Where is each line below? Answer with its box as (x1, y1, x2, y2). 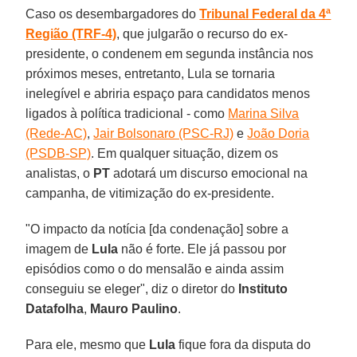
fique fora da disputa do (175, 337, 312, 351)
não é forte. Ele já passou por (118, 241, 287, 256)
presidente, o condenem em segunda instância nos (25, 46, 314, 61)
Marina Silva (228, 106, 300, 120)
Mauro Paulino (90, 301, 178, 316)
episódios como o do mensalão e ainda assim (25, 261, 284, 276)
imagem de (25, 241, 92, 256)
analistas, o (25, 166, 94, 180)
